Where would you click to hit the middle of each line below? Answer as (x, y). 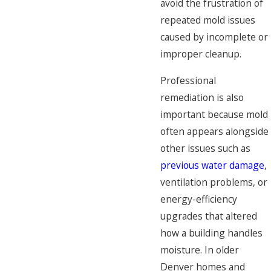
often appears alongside (214, 132)
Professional (188, 81)
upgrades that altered (209, 216)
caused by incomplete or (214, 37)
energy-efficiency (199, 199)
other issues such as (205, 149)
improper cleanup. (201, 54)
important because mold (214, 115)
